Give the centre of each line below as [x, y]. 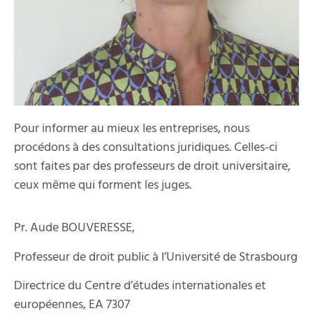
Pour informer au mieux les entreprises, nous [132, 129]
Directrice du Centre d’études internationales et [140, 286]
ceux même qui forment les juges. [103, 185]
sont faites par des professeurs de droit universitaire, [152, 167]
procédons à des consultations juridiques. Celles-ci [146, 148]
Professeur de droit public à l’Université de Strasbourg [156, 257]
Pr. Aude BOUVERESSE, [74, 228]
